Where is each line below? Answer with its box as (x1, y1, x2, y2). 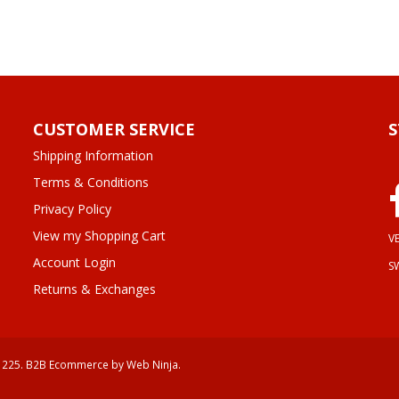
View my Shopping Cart (33, 226, 167, 244)
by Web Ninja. (109, 356, 183, 371)
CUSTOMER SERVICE (33, 118, 196, 140)
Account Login (33, 253, 117, 271)
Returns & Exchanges (33, 280, 157, 297)
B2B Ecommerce (26, 356, 109, 371)
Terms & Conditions (33, 173, 150, 191)
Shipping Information (33, 146, 154, 164)
